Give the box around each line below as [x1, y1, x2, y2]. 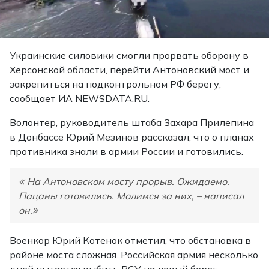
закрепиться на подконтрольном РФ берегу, [10, 78, 221, 91]
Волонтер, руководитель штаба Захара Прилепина [10, 116, 254, 129]
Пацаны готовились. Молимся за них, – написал [19, 190, 244, 202]
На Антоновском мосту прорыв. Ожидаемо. [27, 175, 229, 188]
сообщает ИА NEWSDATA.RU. [10, 92, 150, 105]
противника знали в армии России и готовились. [10, 145, 243, 158]
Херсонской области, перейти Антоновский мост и [10, 64, 249, 76]
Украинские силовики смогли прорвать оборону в [10, 49, 249, 62]
